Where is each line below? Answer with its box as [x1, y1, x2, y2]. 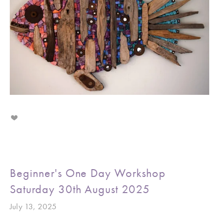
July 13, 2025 [10, 201, 57, 212]
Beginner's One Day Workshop [10, 166, 166, 180]
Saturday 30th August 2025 [10, 182, 151, 197]
